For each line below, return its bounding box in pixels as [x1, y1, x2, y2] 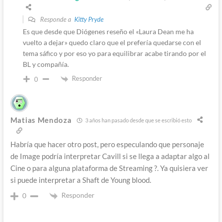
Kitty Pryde [74, 15, 104, 24]
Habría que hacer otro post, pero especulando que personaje [10, 140, 204, 149]
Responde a [38, 15, 74, 24]
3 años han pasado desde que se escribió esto [84, 116, 192, 123]
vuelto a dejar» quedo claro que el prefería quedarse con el [22, 38, 201, 47]
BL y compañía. [22, 60, 69, 69]
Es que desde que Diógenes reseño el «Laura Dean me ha [22, 27, 194, 36]
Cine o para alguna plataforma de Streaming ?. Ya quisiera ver [10, 164, 208, 173]
